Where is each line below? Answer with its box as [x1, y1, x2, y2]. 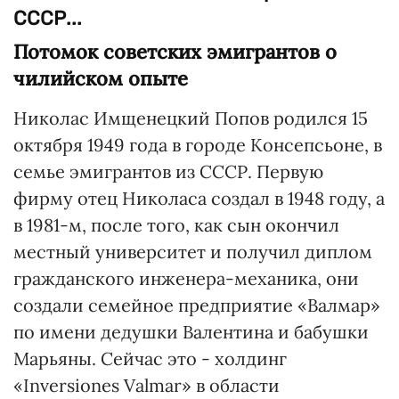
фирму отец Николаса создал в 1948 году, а [13, 187, 385, 209]
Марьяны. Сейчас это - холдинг [13, 347, 287, 370]
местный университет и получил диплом [13, 240, 372, 263]
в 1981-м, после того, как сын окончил [13, 214, 339, 236]
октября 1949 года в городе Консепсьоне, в [13, 134, 382, 156]
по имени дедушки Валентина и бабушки [13, 321, 369, 343]
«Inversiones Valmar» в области [13, 374, 280, 396]
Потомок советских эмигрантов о [13, 39, 337, 64]
